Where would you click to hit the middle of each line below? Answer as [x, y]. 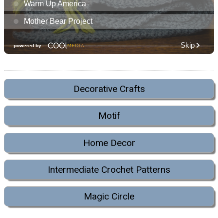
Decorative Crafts [109, 89]
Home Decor [109, 143]
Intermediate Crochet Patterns [109, 169]
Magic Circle [109, 197]
